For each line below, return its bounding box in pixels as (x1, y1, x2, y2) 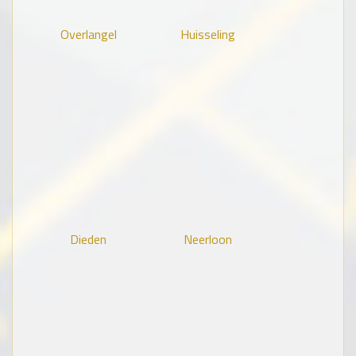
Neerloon (183, 229, 232, 249)
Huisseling (180, 24, 235, 44)
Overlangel (60, 24, 117, 44)
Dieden (70, 229, 106, 249)
